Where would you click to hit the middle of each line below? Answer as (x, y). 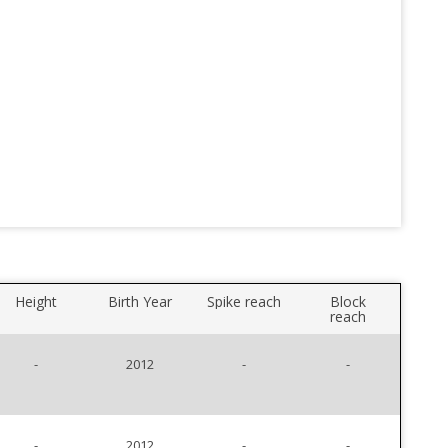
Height (36, 301)
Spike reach (244, 301)
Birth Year (140, 301)
